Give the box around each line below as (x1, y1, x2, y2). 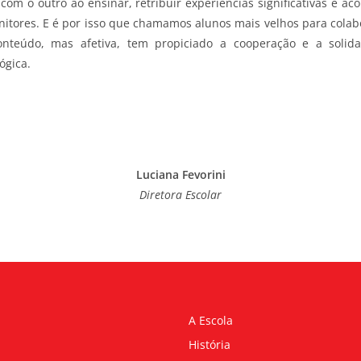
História (189, 336, 230, 352)
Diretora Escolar (139, 186, 222, 202)
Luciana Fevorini (135, 166, 226, 182)
